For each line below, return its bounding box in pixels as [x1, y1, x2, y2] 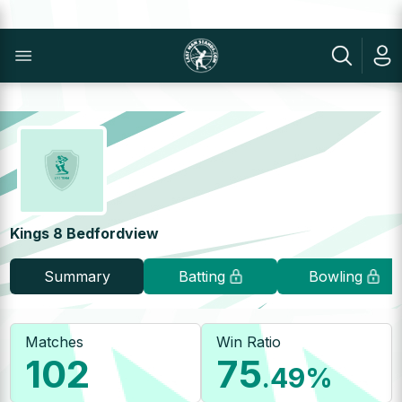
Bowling [308, 267, 363, 285]
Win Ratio [216, 333, 281, 351]
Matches [25, 333, 84, 351]
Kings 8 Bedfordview [10, 224, 160, 242]
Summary [43, 267, 110, 285]
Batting [178, 267, 225, 285]
